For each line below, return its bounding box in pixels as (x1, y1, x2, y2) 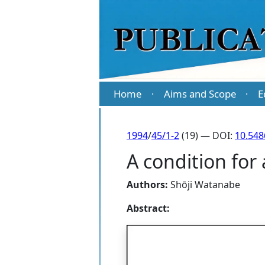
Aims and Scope (163, 87, 236, 101)
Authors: (127, 178, 168, 192)
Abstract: (127, 202, 170, 215)
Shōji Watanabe (170, 178, 240, 192)
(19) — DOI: (179, 129, 235, 143)
